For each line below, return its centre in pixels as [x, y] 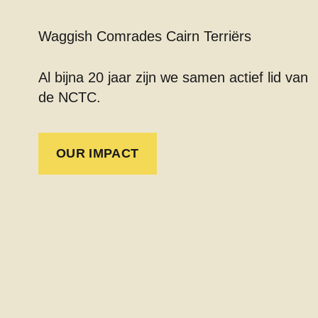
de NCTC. [69, 98]
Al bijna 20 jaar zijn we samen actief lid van [173, 78]
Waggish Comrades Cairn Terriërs [144, 37]
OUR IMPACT [97, 154]
